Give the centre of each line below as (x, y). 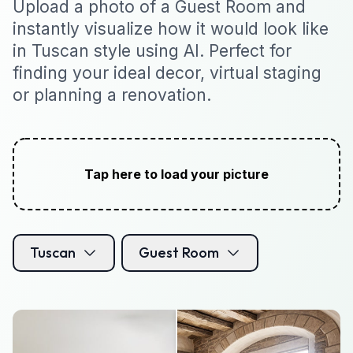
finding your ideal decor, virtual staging (167, 72)
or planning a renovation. (112, 95)
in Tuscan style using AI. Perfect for (152, 50)
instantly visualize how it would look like (171, 28)
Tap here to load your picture (176, 174)
